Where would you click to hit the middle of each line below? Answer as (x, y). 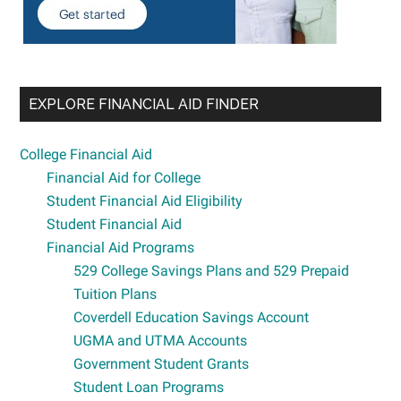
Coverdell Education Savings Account (192, 317)
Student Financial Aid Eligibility (145, 200)
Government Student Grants (162, 363)
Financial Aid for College (124, 177)
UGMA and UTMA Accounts (161, 340)
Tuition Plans (115, 294)
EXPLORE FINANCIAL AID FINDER (144, 104)
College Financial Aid (86, 154)
